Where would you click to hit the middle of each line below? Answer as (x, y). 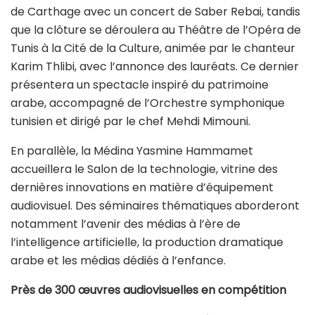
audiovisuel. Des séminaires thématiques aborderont (155, 205)
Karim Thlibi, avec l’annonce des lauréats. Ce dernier (155, 66)
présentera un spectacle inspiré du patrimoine (140, 84)
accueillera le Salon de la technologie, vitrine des (144, 169)
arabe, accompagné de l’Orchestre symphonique (148, 103)
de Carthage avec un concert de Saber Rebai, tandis (155, 11)
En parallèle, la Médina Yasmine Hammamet (132, 150)
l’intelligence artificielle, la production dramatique (147, 242)
